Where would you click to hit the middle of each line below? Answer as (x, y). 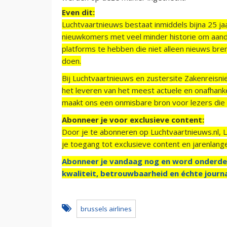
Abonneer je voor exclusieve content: (133, 119)
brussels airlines (106, 209)
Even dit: (78, 12)
